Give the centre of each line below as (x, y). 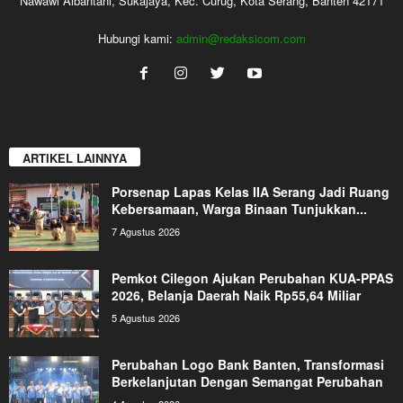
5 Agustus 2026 (146, 318)
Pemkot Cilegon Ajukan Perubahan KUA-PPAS (252, 278)
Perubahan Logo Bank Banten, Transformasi (248, 365)
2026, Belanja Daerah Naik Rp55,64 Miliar (236, 296)
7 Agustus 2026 (146, 232)
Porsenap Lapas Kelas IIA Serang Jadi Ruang (251, 192)
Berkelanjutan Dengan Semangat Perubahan (247, 382)
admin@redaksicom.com (241, 38)
